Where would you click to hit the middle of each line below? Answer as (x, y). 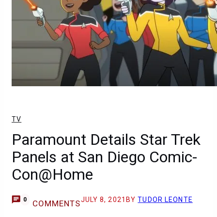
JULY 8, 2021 (103, 200)
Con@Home (52, 174)
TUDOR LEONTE (165, 200)
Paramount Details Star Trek (106, 139)
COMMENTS (56, 203)
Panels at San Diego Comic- (104, 157)
